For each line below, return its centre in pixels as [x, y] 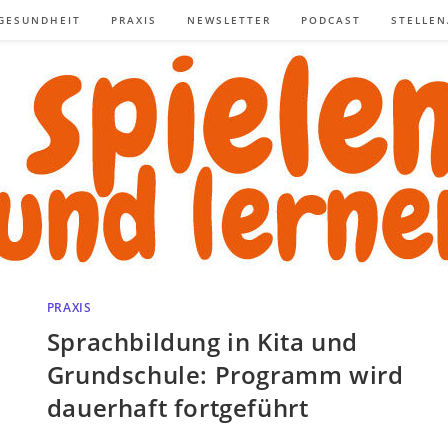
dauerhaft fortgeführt [177, 407]
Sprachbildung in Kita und [202, 341]
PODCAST [331, 20]
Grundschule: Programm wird [225, 374]
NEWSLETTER [229, 20]
